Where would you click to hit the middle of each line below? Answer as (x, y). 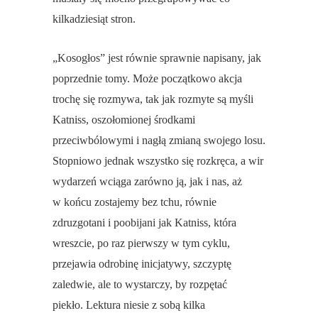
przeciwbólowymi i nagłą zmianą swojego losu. (159, 141)
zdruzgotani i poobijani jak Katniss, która (144, 223)
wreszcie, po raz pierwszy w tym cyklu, (141, 243)
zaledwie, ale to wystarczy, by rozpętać (140, 285)
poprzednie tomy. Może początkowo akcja (147, 79)
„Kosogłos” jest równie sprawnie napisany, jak (157, 58)
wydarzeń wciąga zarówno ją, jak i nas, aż (147, 182)
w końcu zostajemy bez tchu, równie (135, 202)
